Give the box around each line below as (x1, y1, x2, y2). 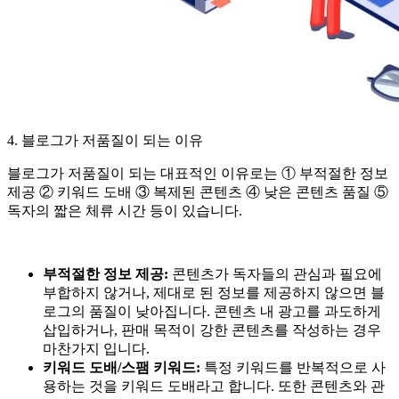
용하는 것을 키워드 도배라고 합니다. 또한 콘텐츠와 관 (43, 378, 385, 394)
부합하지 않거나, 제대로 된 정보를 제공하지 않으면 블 (43, 284, 385, 300)
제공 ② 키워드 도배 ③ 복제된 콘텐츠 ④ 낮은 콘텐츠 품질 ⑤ (7, 183, 388, 199)
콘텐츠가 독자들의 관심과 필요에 (168, 265, 382, 281)
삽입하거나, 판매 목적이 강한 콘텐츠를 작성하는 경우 (43, 322, 381, 338)
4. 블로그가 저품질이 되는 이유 (7, 132, 203, 148)
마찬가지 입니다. (43, 340, 150, 356)
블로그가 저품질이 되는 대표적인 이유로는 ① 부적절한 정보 (7, 165, 388, 181)
